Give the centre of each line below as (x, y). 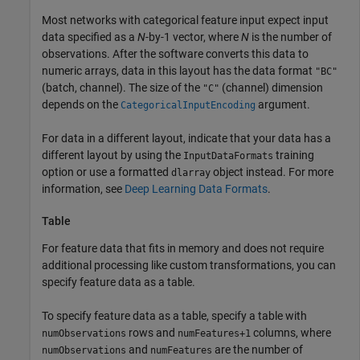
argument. (283, 104)
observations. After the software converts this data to (175, 53)
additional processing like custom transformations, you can (189, 266)
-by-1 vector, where (193, 37)
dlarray (191, 172)
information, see (83, 188)
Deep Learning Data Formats (196, 188)
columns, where (291, 333)
